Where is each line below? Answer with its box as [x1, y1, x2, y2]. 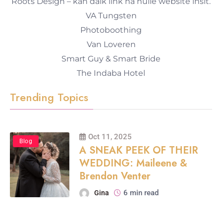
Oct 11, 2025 [88, 132, 132, 141]
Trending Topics [10, 89, 88, 105]
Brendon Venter [79, 168, 151, 183]
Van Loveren [86, 39, 136, 49]
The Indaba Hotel [77, 68, 145, 78]
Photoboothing [80, 25, 142, 35]
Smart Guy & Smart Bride [61, 54, 161, 63]
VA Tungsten [85, 10, 137, 20]
